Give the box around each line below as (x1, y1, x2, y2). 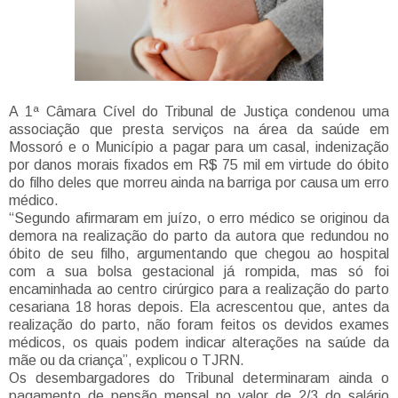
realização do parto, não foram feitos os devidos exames (9, 317, 389, 333)
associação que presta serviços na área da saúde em (9, 122, 389, 138)
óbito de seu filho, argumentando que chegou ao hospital (9, 246, 389, 262)
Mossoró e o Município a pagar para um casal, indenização (9, 139, 389, 155)
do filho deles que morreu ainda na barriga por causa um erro (9, 175, 389, 191)
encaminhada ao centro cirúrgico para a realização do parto (9, 282, 389, 298)
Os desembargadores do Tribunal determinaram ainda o (9, 370, 389, 386)
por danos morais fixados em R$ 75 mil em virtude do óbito (9, 157, 389, 173)
